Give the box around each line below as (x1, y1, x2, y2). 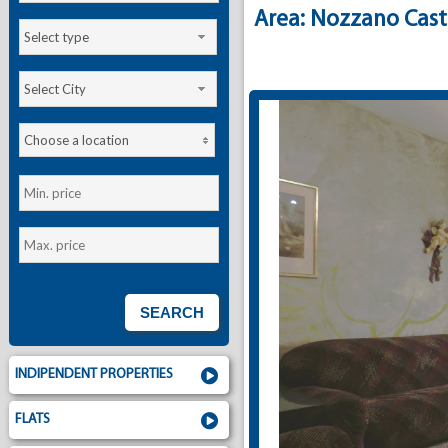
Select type (23, 29, 89, 45)
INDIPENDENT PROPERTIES (14, 367, 173, 382)
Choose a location (23, 132, 129, 148)
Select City (23, 81, 86, 97)
